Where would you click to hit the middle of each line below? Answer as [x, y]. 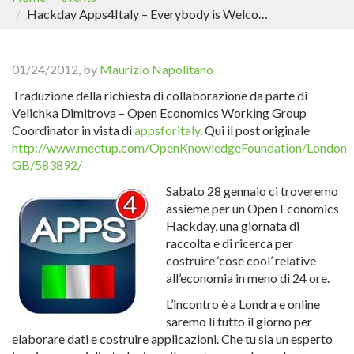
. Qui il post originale [255, 130]
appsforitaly [167, 130]
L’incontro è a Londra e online [243, 304]
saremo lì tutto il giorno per [239, 321]
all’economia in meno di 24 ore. [248, 278]
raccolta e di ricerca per [230, 243]
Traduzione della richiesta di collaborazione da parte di [160, 95]
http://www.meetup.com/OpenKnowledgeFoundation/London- [182, 147]
